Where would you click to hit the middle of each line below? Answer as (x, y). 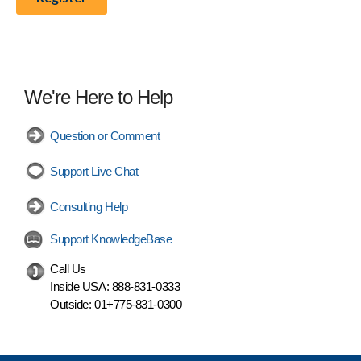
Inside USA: (81, 286)
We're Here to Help (98, 97)
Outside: (72, 304)
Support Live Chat (94, 171)
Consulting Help (89, 206)
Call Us (68, 268)
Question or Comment (105, 135)
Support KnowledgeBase (111, 239)
